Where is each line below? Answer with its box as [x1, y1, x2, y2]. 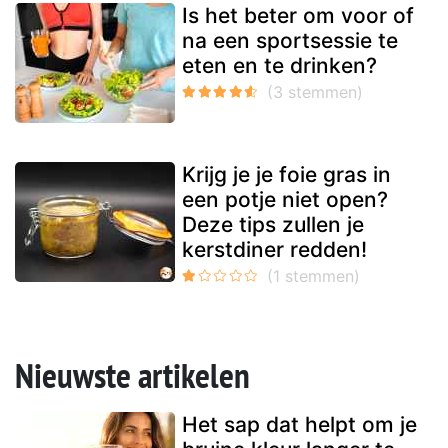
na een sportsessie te [182, 27, 398, 53]
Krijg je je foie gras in [182, 161, 391, 187]
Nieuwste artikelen [15, 351, 250, 398]
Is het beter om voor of [182, 2, 414, 28]
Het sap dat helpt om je [182, 411, 417, 437]
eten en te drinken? [182, 52, 377, 78]
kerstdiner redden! [182, 236, 367, 262]
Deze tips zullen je [182, 211, 364, 237]
